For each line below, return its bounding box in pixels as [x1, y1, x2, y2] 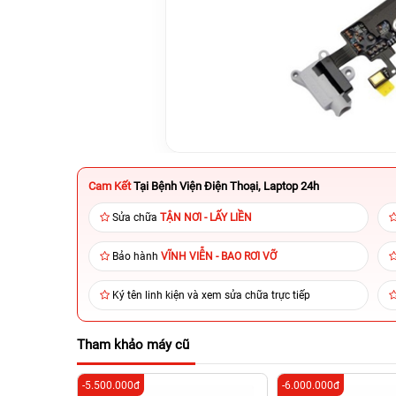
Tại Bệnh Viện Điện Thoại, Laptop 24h [133, 179, 319, 193]
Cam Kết [88, 179, 131, 193]
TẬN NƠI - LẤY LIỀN [160, 211, 252, 224]
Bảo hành [112, 250, 161, 263]
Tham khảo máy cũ [77, 337, 189, 353]
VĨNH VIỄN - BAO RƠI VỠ [161, 250, 277, 263]
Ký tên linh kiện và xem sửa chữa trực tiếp [112, 289, 310, 301]
